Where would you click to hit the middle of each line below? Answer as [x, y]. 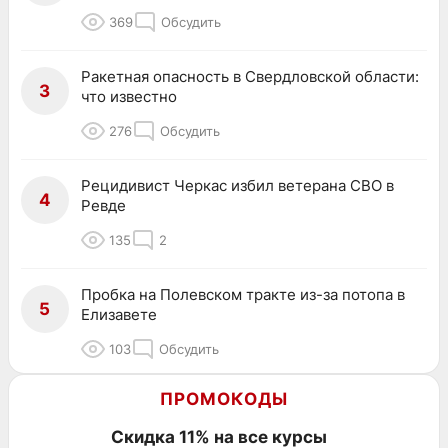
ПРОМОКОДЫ [224, 399]
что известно [129, 97]
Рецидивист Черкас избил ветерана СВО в [237, 186]
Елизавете [119, 315]
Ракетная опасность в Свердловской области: [250, 77]
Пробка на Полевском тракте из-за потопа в [243, 295]
